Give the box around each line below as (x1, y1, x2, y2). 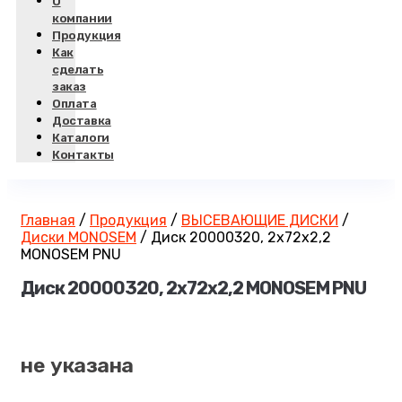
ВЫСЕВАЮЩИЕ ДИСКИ (181, 212, 338, 229)
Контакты (52, 148, 114, 162)
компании (52, 12, 112, 25)
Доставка (52, 114, 111, 127)
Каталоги (52, 131, 109, 144)
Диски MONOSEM (21, 229, 136, 246)
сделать (52, 63, 104, 76)
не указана (21, 353, 134, 378)
